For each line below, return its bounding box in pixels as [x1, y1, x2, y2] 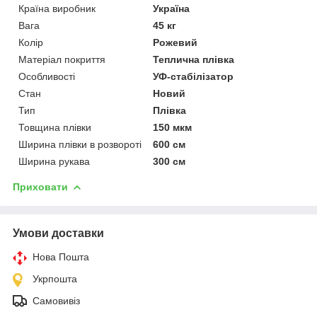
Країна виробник [18, 2, 96, 14]
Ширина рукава [18, 155, 90, 167]
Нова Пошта [33, 250, 89, 263]
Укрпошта [33, 272, 77, 284]
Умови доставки [13, 226, 104, 239]
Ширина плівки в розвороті [18, 138, 142, 150]
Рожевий [153, 36, 198, 48]
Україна [153, 2, 190, 14]
